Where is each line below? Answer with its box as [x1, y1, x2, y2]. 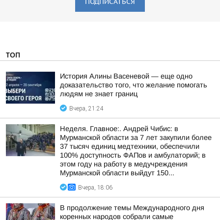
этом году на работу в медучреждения [60, 160, 188, 168]
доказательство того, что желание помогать [60, 81, 207, 89]
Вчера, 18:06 [78, 184, 112, 191]
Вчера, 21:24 [69, 105, 104, 112]
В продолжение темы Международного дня [60, 204, 204, 212]
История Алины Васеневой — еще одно [60, 72, 192, 80]
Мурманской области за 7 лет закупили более [60, 134, 212, 141]
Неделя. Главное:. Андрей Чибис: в [60, 125, 178, 133]
